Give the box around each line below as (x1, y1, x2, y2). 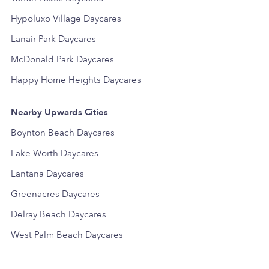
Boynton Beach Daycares (11, 127, 115, 139)
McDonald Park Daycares (11, 53, 114, 65)
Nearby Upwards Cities (11, 106, 108, 118)
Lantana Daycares (11, 168, 84, 180)
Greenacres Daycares (11, 188, 100, 200)
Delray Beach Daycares (11, 208, 106, 220)
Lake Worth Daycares (11, 147, 98, 159)
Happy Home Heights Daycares (11, 74, 141, 86)
